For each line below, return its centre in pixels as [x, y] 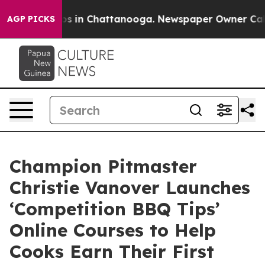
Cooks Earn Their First [112, 251]
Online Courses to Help [113, 230]
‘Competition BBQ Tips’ [115, 209]
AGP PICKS [31, 19]
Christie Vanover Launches [130, 188]
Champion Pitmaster [103, 166]
